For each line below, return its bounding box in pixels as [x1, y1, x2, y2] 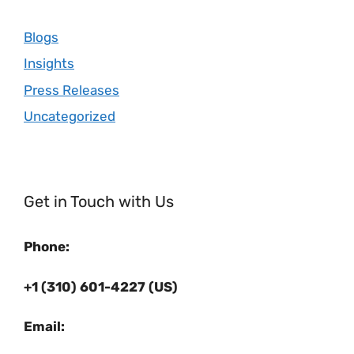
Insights [24, 55, 74, 71]
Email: [24, 318, 65, 334]
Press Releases [24, 81, 119, 98]
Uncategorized [24, 108, 115, 124]
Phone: [24, 239, 70, 254]
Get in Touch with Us [24, 192, 174, 211]
